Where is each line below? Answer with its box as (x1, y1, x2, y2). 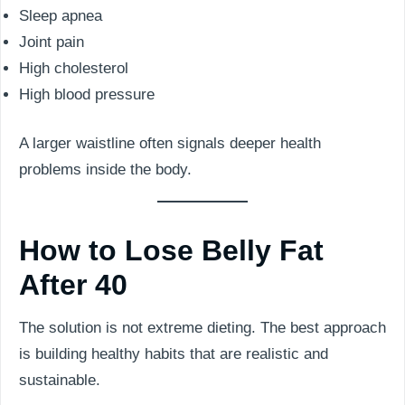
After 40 (19, 268, 127, 301)
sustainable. (19, 372, 100, 389)
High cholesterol (19, 59, 128, 77)
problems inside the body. (19, 161, 192, 178)
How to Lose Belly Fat (19, 234, 324, 267)
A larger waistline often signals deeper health (19, 135, 321, 152)
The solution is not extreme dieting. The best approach (19, 319, 386, 336)
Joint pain (19, 33, 84, 51)
